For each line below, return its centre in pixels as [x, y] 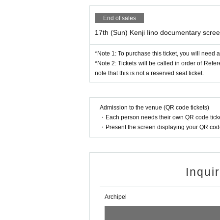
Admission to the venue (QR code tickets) [154, 108]
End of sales [119, 18]
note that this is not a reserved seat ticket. [149, 73]
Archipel [116, 197]
